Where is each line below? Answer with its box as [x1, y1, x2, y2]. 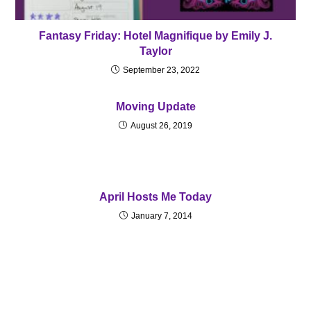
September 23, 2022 [123, 65, 200, 75]
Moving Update [115, 100, 196, 112]
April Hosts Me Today [99, 190, 212, 203]
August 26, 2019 [131, 120, 192, 131]
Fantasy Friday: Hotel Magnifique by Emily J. [39, 29, 272, 42]
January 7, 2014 [131, 210, 192, 221]
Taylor [139, 44, 172, 57]
